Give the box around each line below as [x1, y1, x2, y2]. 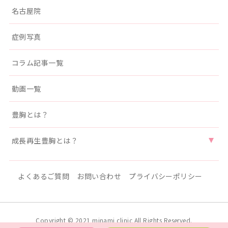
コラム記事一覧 [11, 57, 64, 68]
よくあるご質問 [18, 170, 70, 181]
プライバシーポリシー [129, 170, 203, 181]
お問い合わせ [77, 170, 122, 181]
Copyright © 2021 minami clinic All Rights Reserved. [36, 215, 192, 224]
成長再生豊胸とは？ [11, 135, 78, 146]
